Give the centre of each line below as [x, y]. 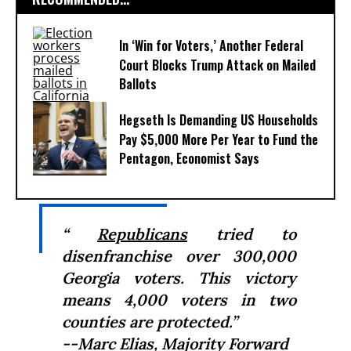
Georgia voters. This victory [179, 278]
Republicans [142, 234]
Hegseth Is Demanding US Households [219, 120]
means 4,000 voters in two [179, 300]
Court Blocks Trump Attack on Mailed [217, 65]
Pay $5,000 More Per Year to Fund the [219, 140]
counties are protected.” [150, 322]
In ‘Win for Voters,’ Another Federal [211, 46]
